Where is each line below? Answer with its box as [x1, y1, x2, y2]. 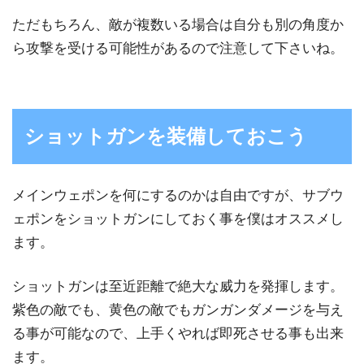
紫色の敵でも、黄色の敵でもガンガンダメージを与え [12, 302, 344, 318]
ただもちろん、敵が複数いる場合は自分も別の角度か [12, 16, 344, 32]
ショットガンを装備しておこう [24, 124, 307, 147]
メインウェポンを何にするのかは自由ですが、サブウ [12, 187, 344, 203]
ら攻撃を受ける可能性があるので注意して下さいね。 [12, 40, 344, 56]
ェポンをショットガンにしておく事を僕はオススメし [12, 210, 344, 227]
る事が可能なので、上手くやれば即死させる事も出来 [12, 326, 344, 342]
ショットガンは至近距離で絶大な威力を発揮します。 [12, 279, 344, 295]
